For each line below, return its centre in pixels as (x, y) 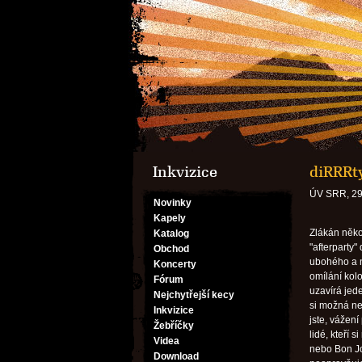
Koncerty (175, 264)
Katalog (171, 234)
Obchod (171, 249)
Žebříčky (174, 326)
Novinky (173, 203)
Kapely (170, 218)
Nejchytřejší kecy (194, 295)
